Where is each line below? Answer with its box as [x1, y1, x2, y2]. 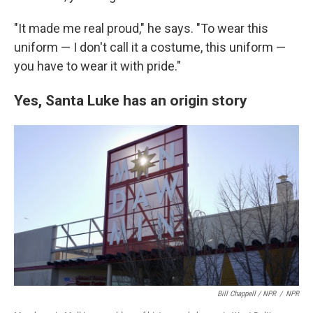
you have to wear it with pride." [14, 59, 181, 74]
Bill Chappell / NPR [217, 289, 276, 298]
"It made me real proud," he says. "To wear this [14, 21, 268, 36]
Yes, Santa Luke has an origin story [14, 92, 247, 110]
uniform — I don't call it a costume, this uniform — [14, 40, 286, 55]
